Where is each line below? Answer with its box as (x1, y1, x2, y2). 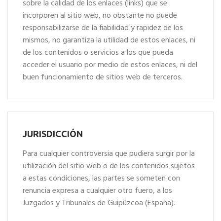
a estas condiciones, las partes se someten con (23, 172, 180, 185)
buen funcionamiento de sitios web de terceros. (23, 71, 183, 84)
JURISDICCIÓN (23, 129, 83, 139)
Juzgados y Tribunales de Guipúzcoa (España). (23, 197, 175, 210)
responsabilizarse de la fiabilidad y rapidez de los (23, 22, 183, 35)
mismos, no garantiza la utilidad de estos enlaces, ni (23, 34, 195, 47)
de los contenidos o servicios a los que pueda (23, 46, 173, 59)
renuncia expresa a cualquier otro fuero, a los (23, 184, 172, 197)
